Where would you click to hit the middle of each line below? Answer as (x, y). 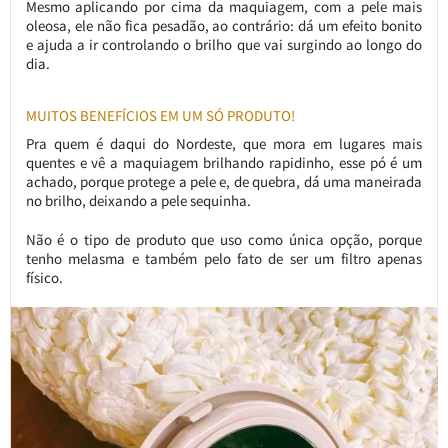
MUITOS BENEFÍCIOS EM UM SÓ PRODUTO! (160, 116)
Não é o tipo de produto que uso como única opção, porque (224, 240)
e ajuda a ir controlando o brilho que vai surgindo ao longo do (224, 45)
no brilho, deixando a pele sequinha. (138, 201)
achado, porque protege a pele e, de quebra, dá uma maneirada (224, 182)
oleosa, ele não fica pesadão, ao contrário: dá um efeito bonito (224, 26)
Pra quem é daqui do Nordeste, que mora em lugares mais (224, 144)
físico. (44, 278)
